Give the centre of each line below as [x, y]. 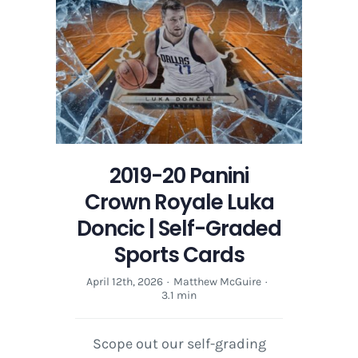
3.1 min [179, 295]
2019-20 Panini [179, 175]
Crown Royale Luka [179, 202]
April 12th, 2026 [125, 281]
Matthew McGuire [217, 281]
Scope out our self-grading [179, 343]
